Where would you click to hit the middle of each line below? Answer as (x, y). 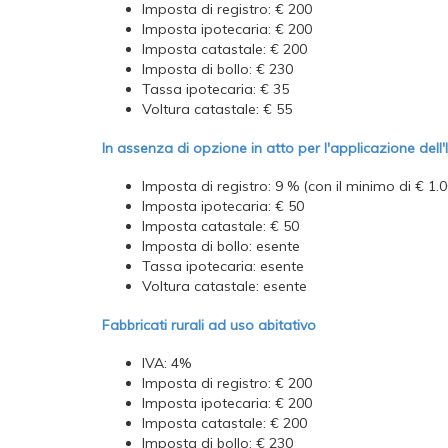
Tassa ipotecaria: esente (223, 266)
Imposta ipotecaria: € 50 (223, 206)
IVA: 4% (166, 363)
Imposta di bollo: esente (221, 246)
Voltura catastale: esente (224, 286)
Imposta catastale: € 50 (220, 226)
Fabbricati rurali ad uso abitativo (209, 324)
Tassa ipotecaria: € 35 (215, 89)
